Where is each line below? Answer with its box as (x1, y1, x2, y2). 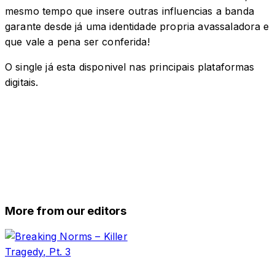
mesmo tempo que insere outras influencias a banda (5, 5, 254, 18)
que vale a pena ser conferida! (5, 36, 150, 48)
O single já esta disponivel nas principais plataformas (5, 61, 255, 74)
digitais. (5, 76, 39, 89)
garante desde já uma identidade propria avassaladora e (5, 20, 269, 33)
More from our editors (5, 203, 127, 218)
